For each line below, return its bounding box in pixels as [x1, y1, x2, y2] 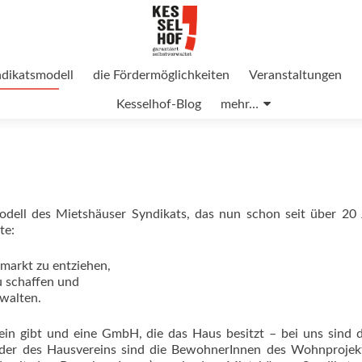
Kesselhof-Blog [116, 98, 201, 111]
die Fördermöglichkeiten [92, 69, 229, 82]
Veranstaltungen [248, 69, 342, 82]
